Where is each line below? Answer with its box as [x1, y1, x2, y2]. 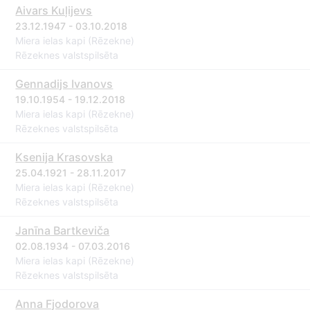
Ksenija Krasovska [15, 150, 113, 164]
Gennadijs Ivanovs [15, 77, 113, 91]
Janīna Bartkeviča [15, 224, 110, 237]
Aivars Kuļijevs [15, 3, 93, 17]
